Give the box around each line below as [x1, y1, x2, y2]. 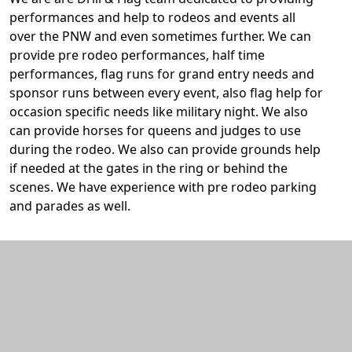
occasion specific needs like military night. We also [9, 103, 308, 120]
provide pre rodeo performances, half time [9, 46, 265, 64]
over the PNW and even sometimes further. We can [9, 27, 311, 45]
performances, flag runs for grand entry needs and [9, 65, 314, 82]
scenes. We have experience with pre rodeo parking [9, 178, 317, 196]
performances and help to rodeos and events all [9, 9, 295, 26]
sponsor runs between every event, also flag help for [9, 84, 323, 101]
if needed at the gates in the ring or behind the [9, 159, 288, 177]
